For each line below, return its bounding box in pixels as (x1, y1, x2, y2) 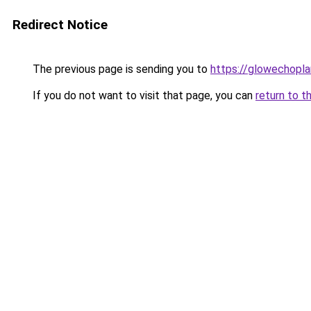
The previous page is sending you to (30, 62, 210, 76)
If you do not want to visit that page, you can (30, 89, 255, 102)
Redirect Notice (12, 17, 108, 33)
